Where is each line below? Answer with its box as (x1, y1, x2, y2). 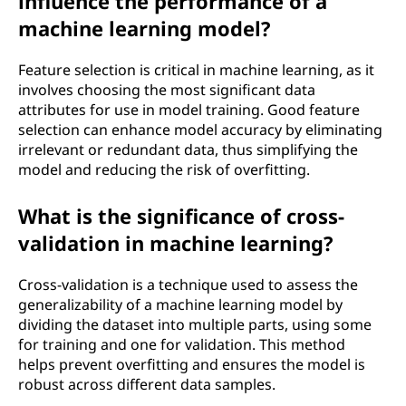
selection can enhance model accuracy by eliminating (18, 120, 382, 140)
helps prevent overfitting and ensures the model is (18, 354, 365, 374)
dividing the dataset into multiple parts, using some (18, 314, 372, 334)
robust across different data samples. (18, 374, 275, 394)
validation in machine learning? (18, 229, 333, 256)
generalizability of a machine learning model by (18, 295, 343, 314)
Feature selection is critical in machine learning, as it (18, 60, 374, 80)
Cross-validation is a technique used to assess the (18, 275, 358, 295)
